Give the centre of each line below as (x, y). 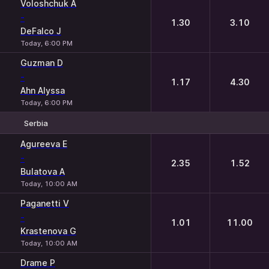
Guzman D (42, 63)
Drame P (38, 263)
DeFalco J (41, 31)
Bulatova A (43, 171)
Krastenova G (48, 231)
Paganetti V (45, 203)
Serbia (36, 123)
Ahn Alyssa (43, 90)
